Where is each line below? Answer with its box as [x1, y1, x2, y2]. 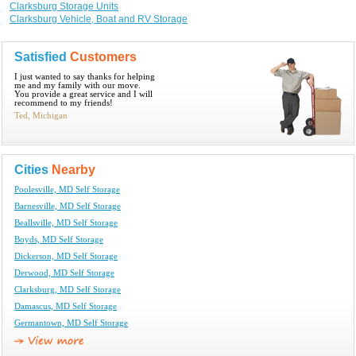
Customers [70, 49, 137, 64]
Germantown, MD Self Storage [14, 318, 128, 327]
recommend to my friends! [14, 98, 113, 107]
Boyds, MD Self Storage [14, 234, 103, 244]
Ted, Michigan [14, 110, 68, 120]
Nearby [52, 162, 95, 176]
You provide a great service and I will [14, 89, 153, 99]
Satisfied [14, 49, 70, 64]
